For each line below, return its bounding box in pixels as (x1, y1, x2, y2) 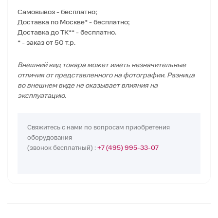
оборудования (27, 135, 72, 142)
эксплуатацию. (18, 92, 66, 99)
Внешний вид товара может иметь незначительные (18, 61, 186, 69)
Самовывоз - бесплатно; (18, 9, 97, 16)
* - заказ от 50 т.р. (18, 39, 75, 47)
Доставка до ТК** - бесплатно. (18, 29, 116, 36)
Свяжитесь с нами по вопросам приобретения (27, 125, 170, 131)
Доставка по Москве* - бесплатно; (18, 19, 130, 26)
